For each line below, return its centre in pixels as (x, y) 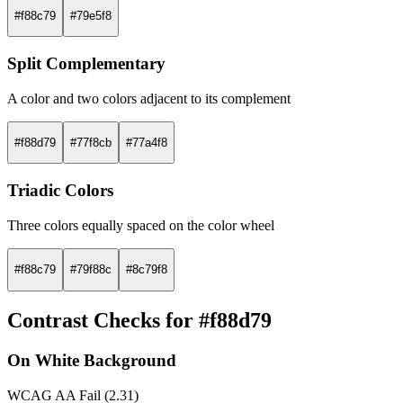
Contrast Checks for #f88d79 (139, 321)
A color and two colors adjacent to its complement (149, 98)
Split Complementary (86, 64)
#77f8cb (91, 143)
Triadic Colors (60, 191)
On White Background (92, 361)
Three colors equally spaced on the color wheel (141, 225)
